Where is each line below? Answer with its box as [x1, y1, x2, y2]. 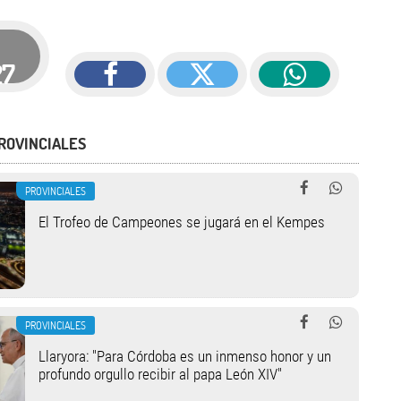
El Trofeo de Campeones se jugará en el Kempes [38, 213, 325, 231]
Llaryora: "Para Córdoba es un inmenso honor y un [38, 347, 331, 365]
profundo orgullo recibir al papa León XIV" [38, 365, 282, 383]
